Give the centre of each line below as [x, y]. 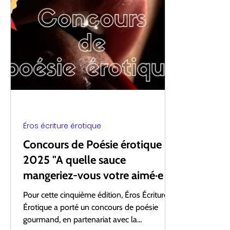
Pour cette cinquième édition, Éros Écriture [95, 195]
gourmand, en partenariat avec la [80, 219]
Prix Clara [120, 24]
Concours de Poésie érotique [92, 145]
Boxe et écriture [192, 24]
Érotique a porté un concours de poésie [91, 207]
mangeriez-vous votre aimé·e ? [97, 175]
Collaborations [51, 24]
